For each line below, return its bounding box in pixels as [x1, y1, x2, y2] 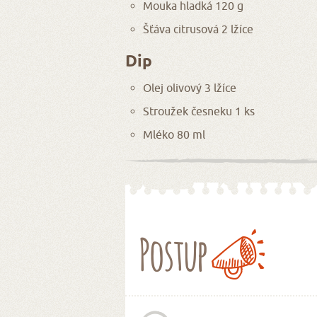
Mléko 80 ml [143, 127, 205, 141]
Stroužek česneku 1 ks [143, 104, 255, 117]
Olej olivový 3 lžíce [143, 81, 236, 94]
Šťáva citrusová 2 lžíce [143, 22, 253, 35]
